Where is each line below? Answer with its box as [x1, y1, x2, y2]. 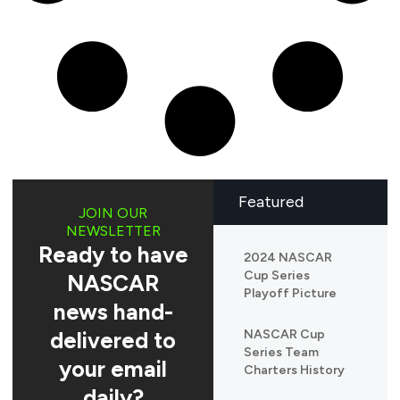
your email [59, 355, 167, 383]
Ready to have [37, 241, 188, 269]
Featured [238, 192, 304, 212]
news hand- [53, 298, 173, 326]
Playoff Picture [244, 286, 337, 302]
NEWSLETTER [65, 222, 161, 240]
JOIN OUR [79, 204, 147, 222]
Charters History [244, 362, 345, 379]
